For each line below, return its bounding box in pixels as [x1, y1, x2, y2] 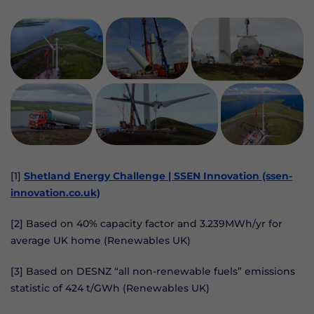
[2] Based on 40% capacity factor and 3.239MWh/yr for [11, 217, 282, 230]
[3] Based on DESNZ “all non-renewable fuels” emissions [11, 264, 295, 278]
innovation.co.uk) [11, 186, 100, 199]
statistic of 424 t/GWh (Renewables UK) [11, 281, 210, 294]
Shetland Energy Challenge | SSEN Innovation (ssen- [24, 169, 292, 182]
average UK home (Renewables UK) [11, 233, 191, 247]
